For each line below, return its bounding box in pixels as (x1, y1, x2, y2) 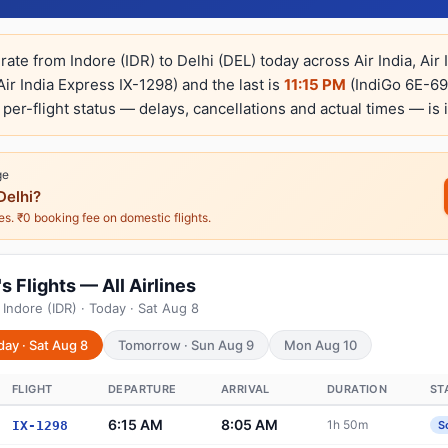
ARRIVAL (221, 382, 270, 396)
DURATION (327, 382, 388, 396)
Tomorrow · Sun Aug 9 (118, 337, 254, 353)
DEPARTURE (108, 382, 177, 396)
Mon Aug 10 (284, 337, 357, 353)
